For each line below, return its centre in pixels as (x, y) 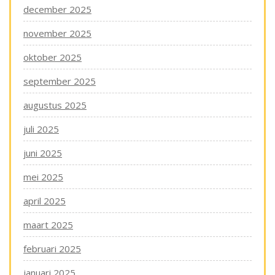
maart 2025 (48, 225)
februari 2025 (52, 249)
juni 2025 (43, 153)
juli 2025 (41, 129)
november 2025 (57, 33)
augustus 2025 (55, 105)
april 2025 (45, 201)
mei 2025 (43, 177)
